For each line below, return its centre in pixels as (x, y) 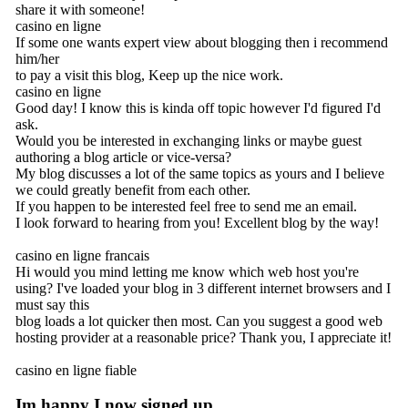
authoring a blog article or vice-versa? (123, 157)
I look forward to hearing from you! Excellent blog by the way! (197, 222)
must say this (52, 304)
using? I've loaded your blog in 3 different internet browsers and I (203, 288)
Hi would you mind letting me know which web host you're (187, 271)
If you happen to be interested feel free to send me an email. (186, 206)
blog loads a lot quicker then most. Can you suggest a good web (199, 321)
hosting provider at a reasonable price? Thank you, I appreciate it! (204, 337)
